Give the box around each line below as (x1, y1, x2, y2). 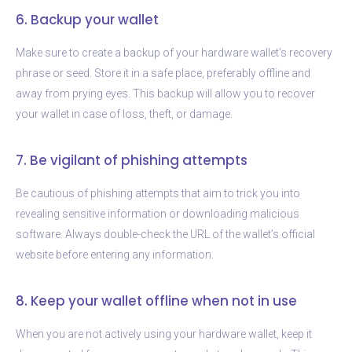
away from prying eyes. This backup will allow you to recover (16, 86, 315, 100)
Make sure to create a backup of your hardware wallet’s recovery (16, 46, 332, 59)
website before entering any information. (16, 247, 214, 261)
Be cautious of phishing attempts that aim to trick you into (16, 186, 300, 200)
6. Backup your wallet (16, 9, 159, 29)
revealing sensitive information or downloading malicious (16, 207, 299, 220)
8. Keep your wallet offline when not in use (16, 291, 297, 310)
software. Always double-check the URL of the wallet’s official (16, 227, 315, 240)
